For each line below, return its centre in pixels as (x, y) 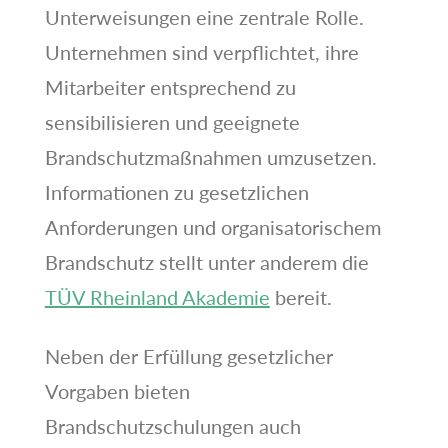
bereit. (300, 296)
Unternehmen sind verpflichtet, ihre (201, 51)
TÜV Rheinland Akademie (157, 296)
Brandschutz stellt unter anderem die (206, 261)
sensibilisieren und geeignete (172, 121)
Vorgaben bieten (117, 390)
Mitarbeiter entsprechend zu (170, 86)
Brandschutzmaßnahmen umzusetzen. (210, 156)
